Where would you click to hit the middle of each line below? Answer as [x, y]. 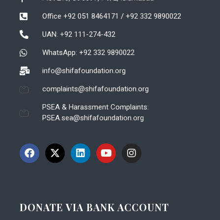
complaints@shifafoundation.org [95, 89]
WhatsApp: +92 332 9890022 [88, 52]
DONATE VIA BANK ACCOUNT [94, 207]
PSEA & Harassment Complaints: [95, 107]
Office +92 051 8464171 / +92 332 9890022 [111, 16]
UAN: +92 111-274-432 [79, 34]
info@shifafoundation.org [84, 70]
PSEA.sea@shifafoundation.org [93, 118]
